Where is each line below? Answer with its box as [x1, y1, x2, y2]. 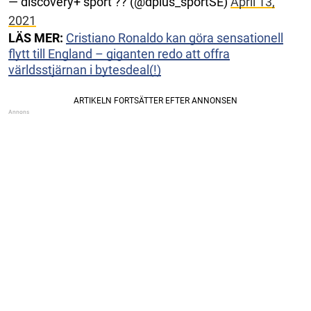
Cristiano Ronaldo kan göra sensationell [66, 30, 283, 45]
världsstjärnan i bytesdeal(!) [8, 62, 161, 77]
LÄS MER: [8, 30, 63, 45]
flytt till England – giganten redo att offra [8, 46, 230, 61]
